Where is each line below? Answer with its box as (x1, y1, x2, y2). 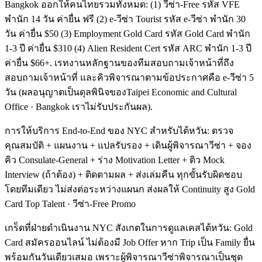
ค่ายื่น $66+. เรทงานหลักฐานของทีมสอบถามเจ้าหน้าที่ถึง (5, 57, 234, 68)
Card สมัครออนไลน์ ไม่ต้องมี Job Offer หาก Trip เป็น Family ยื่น (5, 237, 255, 247)
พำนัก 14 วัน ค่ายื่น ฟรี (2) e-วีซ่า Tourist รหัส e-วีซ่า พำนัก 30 (5, 13, 246, 24)
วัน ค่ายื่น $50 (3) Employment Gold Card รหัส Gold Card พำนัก (5, 28, 250, 39)
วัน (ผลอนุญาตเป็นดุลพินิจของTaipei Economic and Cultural (5, 87, 237, 97)
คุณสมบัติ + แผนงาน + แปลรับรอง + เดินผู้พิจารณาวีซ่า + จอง (5, 140, 251, 150)
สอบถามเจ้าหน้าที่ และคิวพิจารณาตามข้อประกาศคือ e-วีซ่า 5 (5, 72, 254, 82)
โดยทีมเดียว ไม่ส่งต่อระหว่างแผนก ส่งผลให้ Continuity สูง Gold (5, 184, 255, 194)
